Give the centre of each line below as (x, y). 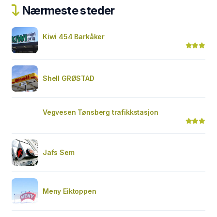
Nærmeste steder (67, 10)
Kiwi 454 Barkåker (74, 37)
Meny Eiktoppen (70, 191)
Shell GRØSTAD (69, 78)
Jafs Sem (59, 152)
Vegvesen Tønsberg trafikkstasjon (101, 112)
